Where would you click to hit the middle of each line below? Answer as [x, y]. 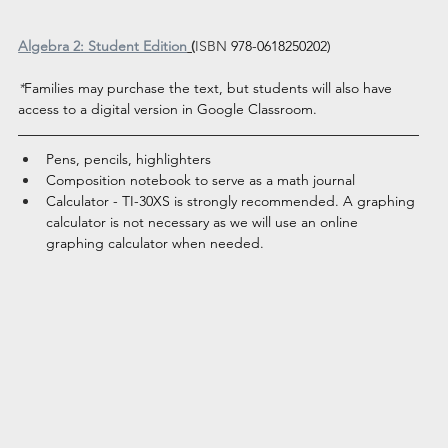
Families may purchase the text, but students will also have [210, 88]
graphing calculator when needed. [155, 243]
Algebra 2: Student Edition [103, 46]
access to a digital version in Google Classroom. [170, 109]
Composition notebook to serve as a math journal [201, 180]
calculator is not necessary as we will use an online [204, 222]
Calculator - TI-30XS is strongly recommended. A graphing [233, 201]
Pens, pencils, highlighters [129, 159]
